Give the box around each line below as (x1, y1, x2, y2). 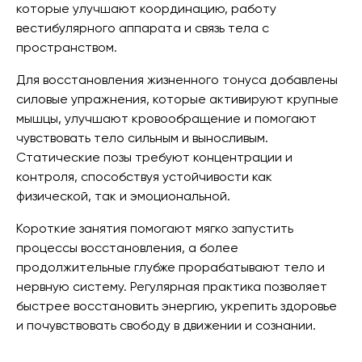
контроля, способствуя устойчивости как (16, 169, 272, 184)
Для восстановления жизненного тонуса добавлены (16, 72, 338, 87)
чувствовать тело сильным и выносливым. (16, 130, 268, 145)
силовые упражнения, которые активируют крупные (16, 91, 339, 107)
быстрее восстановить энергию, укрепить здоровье (16, 298, 337, 314)
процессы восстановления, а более (16, 240, 238, 255)
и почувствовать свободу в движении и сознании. (16, 318, 316, 333)
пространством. (16, 40, 117, 55)
